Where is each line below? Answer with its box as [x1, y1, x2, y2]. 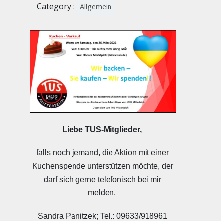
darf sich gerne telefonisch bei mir [44, 175, 162, 184]
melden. [87, 188, 118, 197]
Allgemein [80, 2, 111, 11]
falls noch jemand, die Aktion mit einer [37, 148, 169, 157]
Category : [37, 1, 76, 12]
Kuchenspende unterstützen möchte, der [32, 162, 174, 171]
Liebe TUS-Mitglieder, [62, 125, 144, 134]
